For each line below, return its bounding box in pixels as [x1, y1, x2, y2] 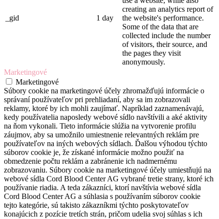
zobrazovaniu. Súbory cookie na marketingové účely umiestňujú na [4, 166, 211, 175]
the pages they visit [122, 49, 181, 58]
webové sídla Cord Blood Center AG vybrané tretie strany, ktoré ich [4, 175, 214, 183]
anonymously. [122, 58, 165, 66]
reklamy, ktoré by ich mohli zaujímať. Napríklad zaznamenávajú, [4, 104, 204, 113]
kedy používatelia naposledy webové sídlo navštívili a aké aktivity [4, 113, 207, 122]
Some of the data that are [122, 22, 198, 31]
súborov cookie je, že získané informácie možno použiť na [4, 148, 184, 157]
